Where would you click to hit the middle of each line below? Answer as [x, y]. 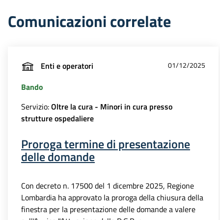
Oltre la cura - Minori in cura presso [112, 107]
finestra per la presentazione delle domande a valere [108, 209]
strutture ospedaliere [57, 119]
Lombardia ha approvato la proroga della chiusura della [112, 198]
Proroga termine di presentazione [106, 144]
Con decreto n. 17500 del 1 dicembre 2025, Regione [108, 186]
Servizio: [36, 107]
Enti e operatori [67, 66]
